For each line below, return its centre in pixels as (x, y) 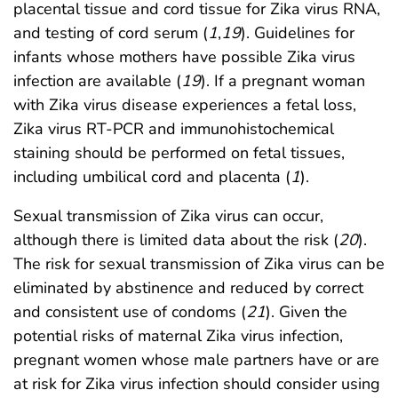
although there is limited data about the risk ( (176, 240)
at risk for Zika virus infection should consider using (197, 384)
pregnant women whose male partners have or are (196, 360)
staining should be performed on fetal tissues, (179, 153)
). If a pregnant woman (283, 81)
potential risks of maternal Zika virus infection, (178, 336)
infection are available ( (97, 81)
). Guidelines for (298, 33)
